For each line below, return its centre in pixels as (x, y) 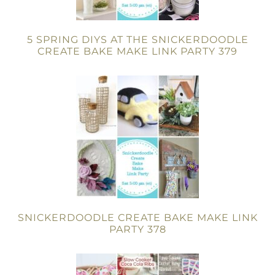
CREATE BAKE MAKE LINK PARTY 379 (137, 51)
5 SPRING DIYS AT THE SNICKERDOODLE (137, 40)
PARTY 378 (137, 229)
